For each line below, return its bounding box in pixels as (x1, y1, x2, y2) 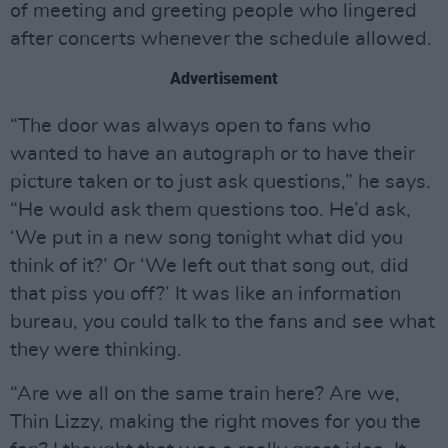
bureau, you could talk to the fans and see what (10, 312, 435, 333)
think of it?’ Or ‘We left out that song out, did (10, 256, 409, 277)
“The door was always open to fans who (10, 116, 371, 137)
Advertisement (170, 69, 278, 89)
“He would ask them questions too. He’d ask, (10, 200, 411, 221)
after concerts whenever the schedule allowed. (10, 29, 432, 50)
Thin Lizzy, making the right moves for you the (10, 412, 421, 433)
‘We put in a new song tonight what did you (10, 228, 403, 249)
